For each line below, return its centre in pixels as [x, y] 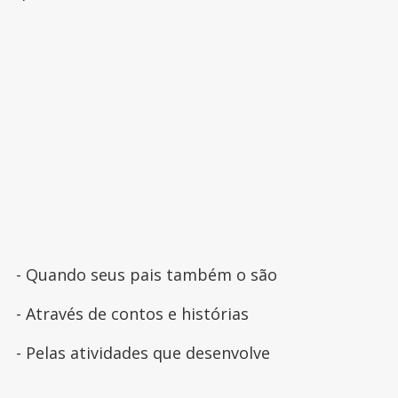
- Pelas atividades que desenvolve [143, 353]
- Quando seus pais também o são [146, 275]
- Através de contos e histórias [132, 314]
